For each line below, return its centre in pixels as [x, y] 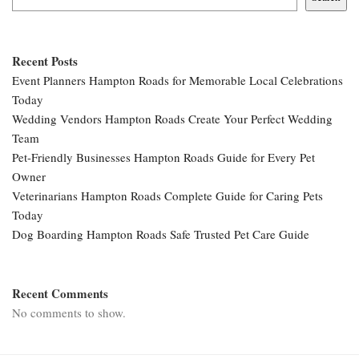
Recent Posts [45, 61]
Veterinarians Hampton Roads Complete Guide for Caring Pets [167, 196]
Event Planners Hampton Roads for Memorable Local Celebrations [177, 81]
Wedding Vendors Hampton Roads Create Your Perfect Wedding [172, 119]
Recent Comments [60, 294]
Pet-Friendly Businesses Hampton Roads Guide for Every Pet [163, 157]
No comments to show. [69, 313]
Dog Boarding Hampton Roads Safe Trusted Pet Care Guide [161, 234]
